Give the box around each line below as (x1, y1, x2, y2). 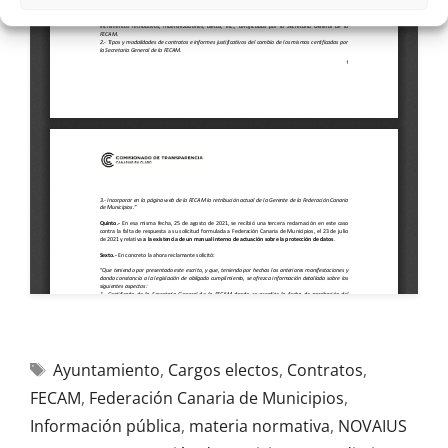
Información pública (30, 415, 181, 437)
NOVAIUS (338, 415, 407, 437)
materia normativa (189, 415, 330, 437)
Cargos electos (167, 359, 279, 381)
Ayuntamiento (52, 359, 160, 381)
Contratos (286, 359, 363, 381)
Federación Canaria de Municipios (89, 387, 344, 409)
